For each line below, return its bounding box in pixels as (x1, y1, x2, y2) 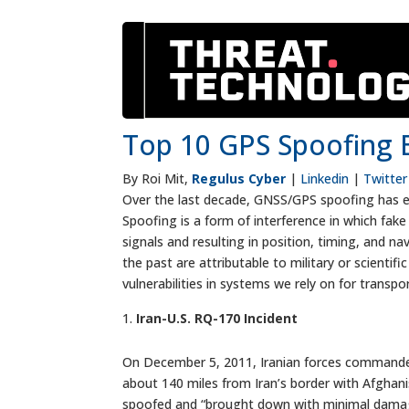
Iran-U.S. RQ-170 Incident (136, 309, 299, 328)
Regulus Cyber (192, 170, 287, 188)
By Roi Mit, (122, 170, 193, 188)
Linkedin (300, 170, 350, 188)
